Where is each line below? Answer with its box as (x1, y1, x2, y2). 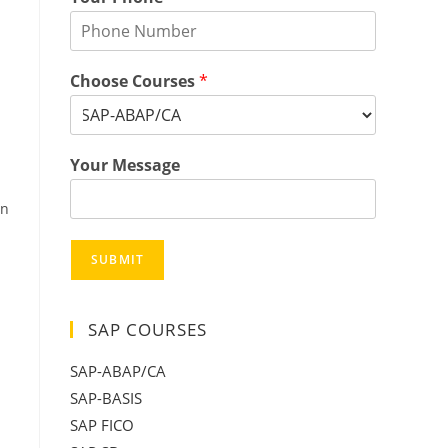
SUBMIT (91, 251, 145, 268)
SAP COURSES (88, 318, 207, 341)
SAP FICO (70, 415, 134, 435)
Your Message (70, 154, 180, 176)
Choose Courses (70, 70, 199, 92)
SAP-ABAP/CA (70, 361, 166, 381)
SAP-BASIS (70, 388, 142, 408)
